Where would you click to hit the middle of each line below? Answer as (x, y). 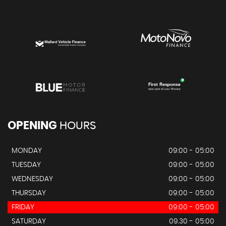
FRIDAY (23, 208)
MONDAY (27, 151)
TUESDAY (26, 165)
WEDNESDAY (32, 179)
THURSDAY (29, 193)
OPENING (32, 126)
